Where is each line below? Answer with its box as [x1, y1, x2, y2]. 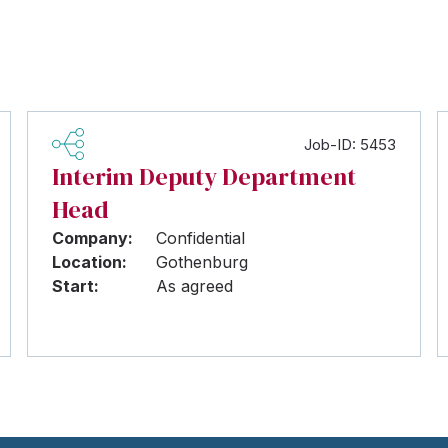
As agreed [155, 276, 233, 296]
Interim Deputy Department [51, 160, 356, 193]
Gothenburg [155, 252, 248, 272]
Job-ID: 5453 [304, 134, 397, 154]
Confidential [155, 228, 245, 248]
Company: [51, 228, 133, 248]
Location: [51, 252, 127, 272]
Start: [51, 276, 99, 296]
